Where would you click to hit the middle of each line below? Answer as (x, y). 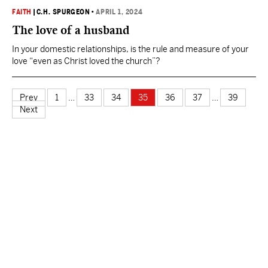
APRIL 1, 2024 (119, 12)
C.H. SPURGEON (63, 12)
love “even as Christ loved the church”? (86, 61)
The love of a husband (71, 30)
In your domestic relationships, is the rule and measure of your (130, 49)
